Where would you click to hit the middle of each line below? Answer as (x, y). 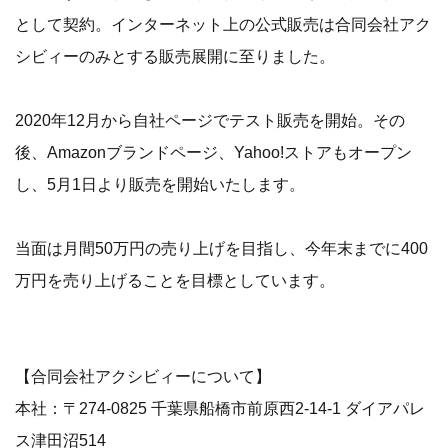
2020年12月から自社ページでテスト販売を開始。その (210, 120)
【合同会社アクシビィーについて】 (143, 376)
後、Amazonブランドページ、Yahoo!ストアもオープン (213, 152)
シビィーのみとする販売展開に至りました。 (175, 56)
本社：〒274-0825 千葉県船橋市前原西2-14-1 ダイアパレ (220, 408)
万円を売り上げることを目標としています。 (175, 280)
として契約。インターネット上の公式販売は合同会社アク (223, 24)
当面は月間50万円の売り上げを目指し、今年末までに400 (221, 248)
